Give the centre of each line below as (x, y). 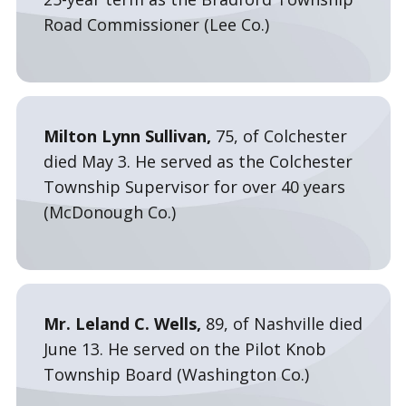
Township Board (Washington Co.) (176, 374)
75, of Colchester (281, 136)
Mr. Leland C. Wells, (124, 324)
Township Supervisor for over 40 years (194, 187)
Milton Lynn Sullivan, (129, 136)
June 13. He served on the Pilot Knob (184, 349)
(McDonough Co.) (109, 212)
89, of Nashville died (284, 324)
